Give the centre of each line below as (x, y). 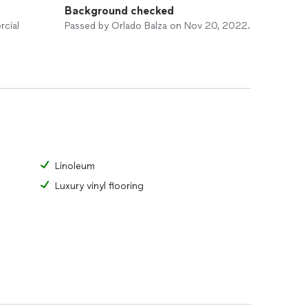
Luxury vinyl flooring (99, 186)
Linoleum (75, 166)
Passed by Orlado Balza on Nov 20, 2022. (157, 26)
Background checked (119, 11)
